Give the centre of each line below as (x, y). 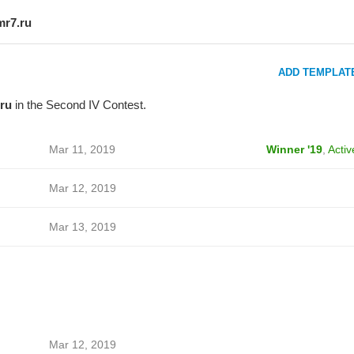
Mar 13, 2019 (82, 227)
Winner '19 (294, 149)
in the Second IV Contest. (79, 105)
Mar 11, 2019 (82, 149)
